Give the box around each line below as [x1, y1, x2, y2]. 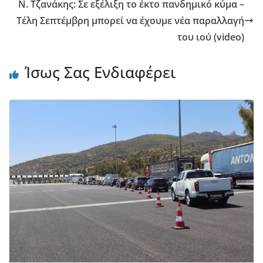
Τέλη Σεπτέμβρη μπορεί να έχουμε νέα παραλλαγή [16, 14, 244, 28]
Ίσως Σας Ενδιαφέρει [25, 62, 176, 83]
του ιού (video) [177, 31, 244, 44]
